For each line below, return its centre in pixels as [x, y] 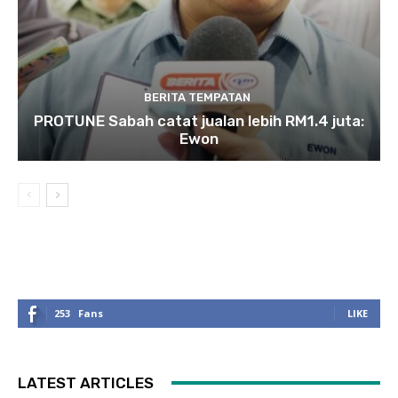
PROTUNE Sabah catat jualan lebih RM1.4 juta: [199, 120]
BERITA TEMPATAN [197, 97]
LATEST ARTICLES [86, 382]
